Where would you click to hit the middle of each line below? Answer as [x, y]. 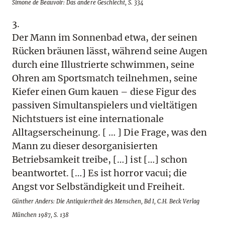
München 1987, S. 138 [41, 215]
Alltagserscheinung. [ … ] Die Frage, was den [109, 133]
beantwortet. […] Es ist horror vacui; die [99, 173]
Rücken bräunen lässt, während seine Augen [110, 51]
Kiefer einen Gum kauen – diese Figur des [104, 92]
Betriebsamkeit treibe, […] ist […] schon [100, 160]
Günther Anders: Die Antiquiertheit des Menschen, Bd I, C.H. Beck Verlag [106, 202]
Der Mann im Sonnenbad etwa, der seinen [105, 38]
